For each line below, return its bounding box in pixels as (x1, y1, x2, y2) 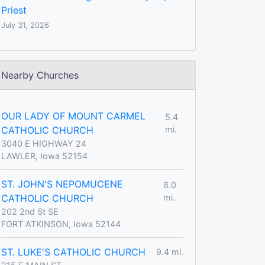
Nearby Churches (1, 69, 79, 81)
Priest (1, 4, 27, 16)
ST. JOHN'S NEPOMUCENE (1, 177, 123, 190)
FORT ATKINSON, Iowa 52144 (1, 218, 121, 229)
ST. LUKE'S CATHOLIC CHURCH (1, 245, 146, 258)
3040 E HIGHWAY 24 (1, 138, 86, 148)
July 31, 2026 (1, 20, 49, 30)
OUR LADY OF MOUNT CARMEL (1, 109, 146, 122)
